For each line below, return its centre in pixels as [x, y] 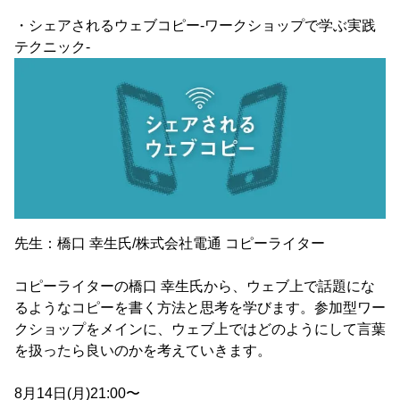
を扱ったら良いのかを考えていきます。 [143, 351]
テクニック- [52, 46]
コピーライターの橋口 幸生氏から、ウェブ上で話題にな [195, 287]
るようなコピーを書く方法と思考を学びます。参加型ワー [200, 308]
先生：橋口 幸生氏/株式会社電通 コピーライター [170, 244]
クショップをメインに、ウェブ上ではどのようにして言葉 [200, 329]
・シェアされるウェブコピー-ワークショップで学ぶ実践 [195, 25]
